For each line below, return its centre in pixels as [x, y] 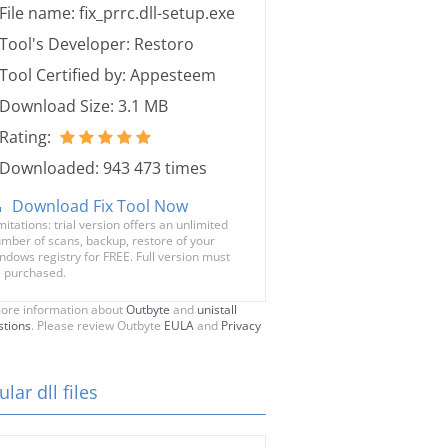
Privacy [241, 325]
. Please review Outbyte [97, 325]
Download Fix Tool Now [100, 206]
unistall [217, 309]
